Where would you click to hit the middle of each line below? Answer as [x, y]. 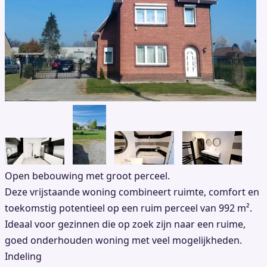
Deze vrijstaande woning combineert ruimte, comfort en [132, 192]
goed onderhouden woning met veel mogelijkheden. [123, 240]
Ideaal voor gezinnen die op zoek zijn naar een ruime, [125, 224]
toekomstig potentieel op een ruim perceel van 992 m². [128, 208]
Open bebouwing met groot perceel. [87, 176]
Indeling [24, 257]
